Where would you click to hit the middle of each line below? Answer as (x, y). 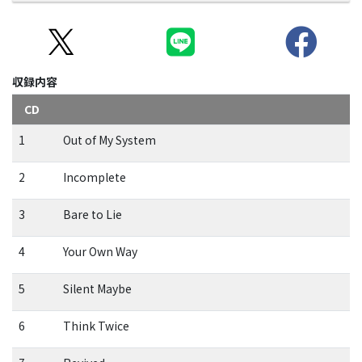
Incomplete (94, 177)
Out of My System (109, 140)
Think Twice (96, 326)
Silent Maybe (97, 289)
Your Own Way (100, 252)
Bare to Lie (92, 215)
